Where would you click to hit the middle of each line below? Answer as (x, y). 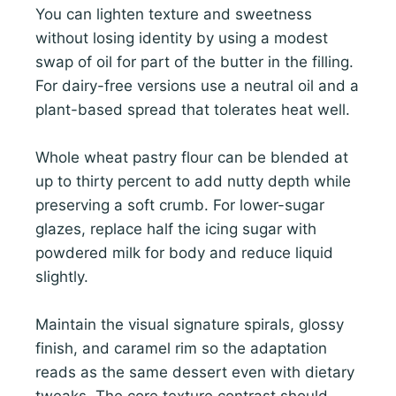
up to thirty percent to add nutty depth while (193, 181)
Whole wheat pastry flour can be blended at (192, 157)
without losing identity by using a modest (182, 38)
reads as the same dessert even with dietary (195, 373)
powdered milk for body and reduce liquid (184, 252)
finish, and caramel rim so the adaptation (181, 349)
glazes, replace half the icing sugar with (176, 228)
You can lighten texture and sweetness (174, 14)
